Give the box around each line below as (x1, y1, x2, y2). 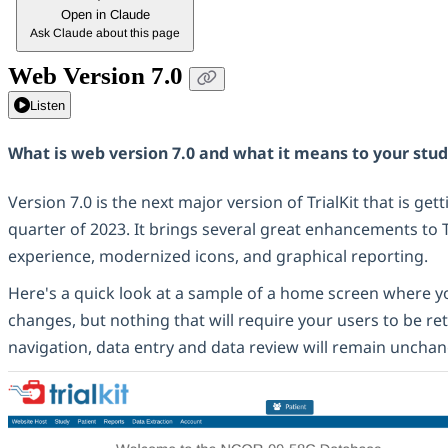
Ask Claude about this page (30, 26, 180, 40)
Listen (30, 97, 65, 113)
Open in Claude (60, 7, 150, 22)
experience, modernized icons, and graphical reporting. (8, 244, 428, 267)
